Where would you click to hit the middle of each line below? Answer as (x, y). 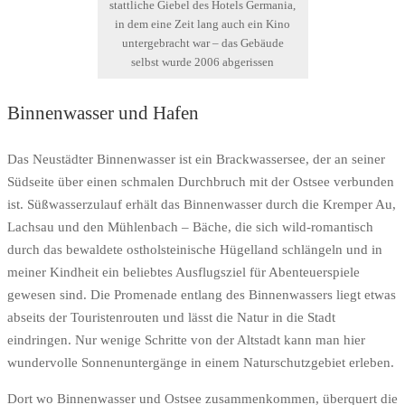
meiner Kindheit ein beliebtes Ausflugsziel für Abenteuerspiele (184, 272)
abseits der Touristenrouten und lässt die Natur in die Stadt (171, 317)
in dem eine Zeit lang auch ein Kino (202, 25)
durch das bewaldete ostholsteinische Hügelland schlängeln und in (195, 249)
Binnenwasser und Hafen (103, 113)
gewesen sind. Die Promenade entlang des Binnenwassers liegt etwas (202, 294)
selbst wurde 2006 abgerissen (202, 63)
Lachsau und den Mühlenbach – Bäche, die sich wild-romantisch (190, 226)
